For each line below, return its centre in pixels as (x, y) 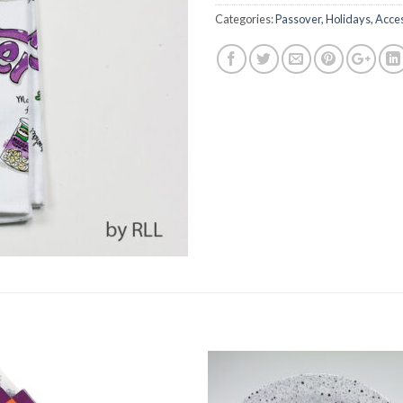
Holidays (348, 19)
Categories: (245, 19)
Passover (298, 19)
